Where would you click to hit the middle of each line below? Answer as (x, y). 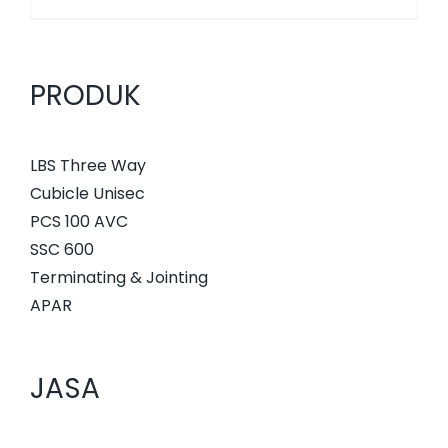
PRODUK (85, 96)
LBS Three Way (88, 166)
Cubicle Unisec (87, 194)
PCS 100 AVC (79, 222)
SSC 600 (62, 250)
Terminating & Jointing (119, 278)
